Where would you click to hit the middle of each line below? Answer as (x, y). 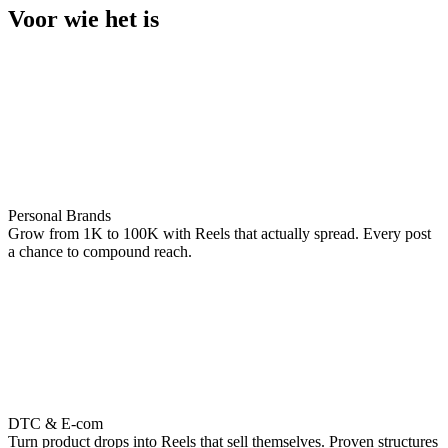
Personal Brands (59, 215)
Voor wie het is (83, 18)
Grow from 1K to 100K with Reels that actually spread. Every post (219, 233)
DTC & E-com (55, 423)
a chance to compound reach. (100, 251)
